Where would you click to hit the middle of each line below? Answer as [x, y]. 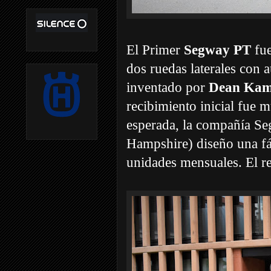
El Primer [155, 50]
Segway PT [217, 50]
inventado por [168, 87]
